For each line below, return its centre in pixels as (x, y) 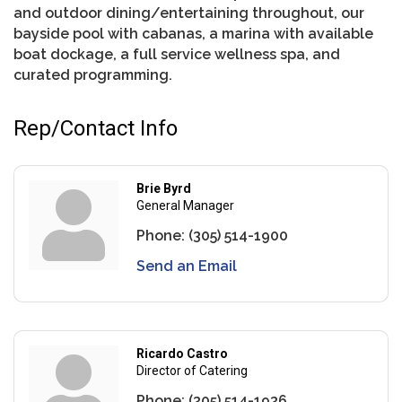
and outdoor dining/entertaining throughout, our (189, 13)
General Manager (185, 205)
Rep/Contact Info (96, 128)
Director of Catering (192, 370)
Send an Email (187, 266)
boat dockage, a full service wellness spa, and (177, 54)
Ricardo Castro (182, 353)
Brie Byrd (164, 188)
